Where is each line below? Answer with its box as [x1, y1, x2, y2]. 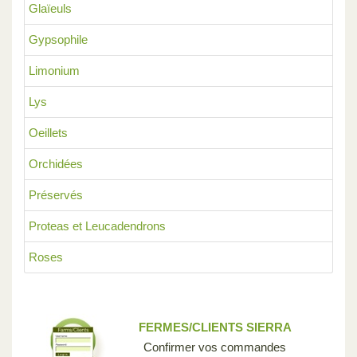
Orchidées [29, 156, 83, 171]
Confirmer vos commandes [143, 339, 286, 354]
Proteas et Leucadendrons [29, 218, 166, 233]
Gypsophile [29, 32, 88, 46]
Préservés [29, 187, 83, 202]
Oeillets [29, 125, 68, 139]
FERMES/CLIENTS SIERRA [138, 320, 292, 334]
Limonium [29, 63, 80, 77]
